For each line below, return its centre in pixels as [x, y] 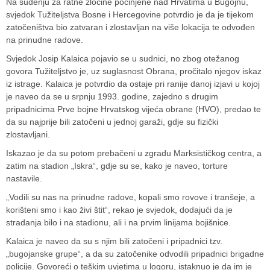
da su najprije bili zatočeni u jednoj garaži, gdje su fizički [112, 122]
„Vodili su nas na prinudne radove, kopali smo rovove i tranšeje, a [130, 197]
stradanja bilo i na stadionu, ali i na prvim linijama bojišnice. [118, 223]
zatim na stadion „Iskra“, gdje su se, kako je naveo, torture [117, 166]
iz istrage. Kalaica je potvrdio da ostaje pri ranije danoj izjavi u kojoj [133, 84]
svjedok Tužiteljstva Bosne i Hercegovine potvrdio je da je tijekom [130, 15]
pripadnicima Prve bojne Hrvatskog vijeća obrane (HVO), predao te [133, 109]
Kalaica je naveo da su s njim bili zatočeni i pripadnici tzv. [114, 241]
